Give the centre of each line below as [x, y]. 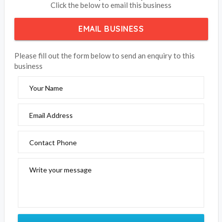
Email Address [51, 201]
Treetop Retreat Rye [111, 82]
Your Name [46, 174]
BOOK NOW [115, 18]
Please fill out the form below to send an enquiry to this [104, 141]
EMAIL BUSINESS [111, 115]
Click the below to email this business [111, 91]
